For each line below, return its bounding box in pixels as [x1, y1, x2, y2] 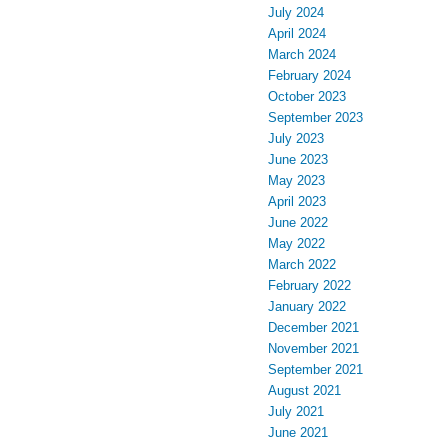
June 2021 [268, 424, 328, 440]
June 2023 [268, 151, 328, 167]
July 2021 [268, 403, 324, 419]
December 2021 [268, 319, 359, 335]
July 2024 [268, 4, 324, 20]
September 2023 [268, 109, 363, 125]
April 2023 [268, 193, 326, 209]
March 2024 [268, 46, 336, 62]
